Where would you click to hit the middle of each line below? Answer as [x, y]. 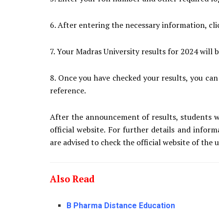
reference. [68, 91]
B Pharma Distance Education [121, 206]
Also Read [72, 179]
